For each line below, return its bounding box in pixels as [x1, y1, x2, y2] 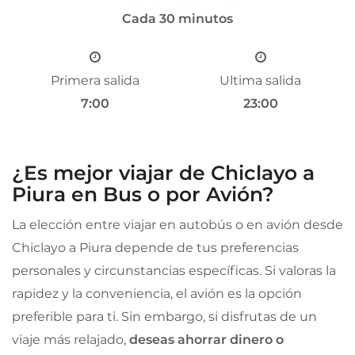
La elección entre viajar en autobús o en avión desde [12, 216, 343, 232]
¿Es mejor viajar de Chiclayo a [12, 160, 315, 185]
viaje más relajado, [12, 331, 129, 347]
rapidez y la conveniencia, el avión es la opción [12, 285, 302, 301]
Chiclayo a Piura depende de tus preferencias [12, 239, 299, 255]
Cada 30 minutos [122, 10, 233, 26]
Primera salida [50, 72, 139, 88]
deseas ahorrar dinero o [129, 331, 284, 347]
